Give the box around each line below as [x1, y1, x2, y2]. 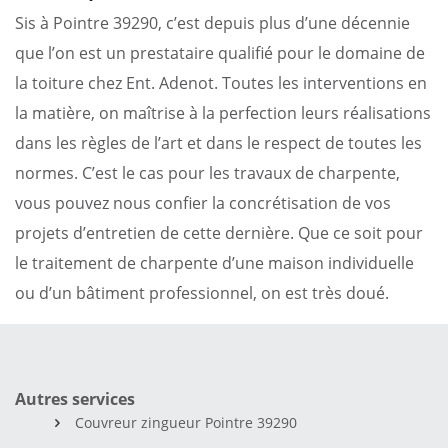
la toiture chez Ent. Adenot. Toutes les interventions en [15, 71, 427, 94]
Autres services [15, 387, 135, 410]
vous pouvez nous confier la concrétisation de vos [15, 191, 391, 214]
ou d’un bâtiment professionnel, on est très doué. [15, 281, 389, 304]
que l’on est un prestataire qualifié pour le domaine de [15, 41, 425, 64]
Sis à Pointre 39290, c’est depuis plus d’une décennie [15, 11, 410, 34]
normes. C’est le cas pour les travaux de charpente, [15, 161, 400, 184]
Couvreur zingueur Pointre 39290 [75, 412, 297, 432]
